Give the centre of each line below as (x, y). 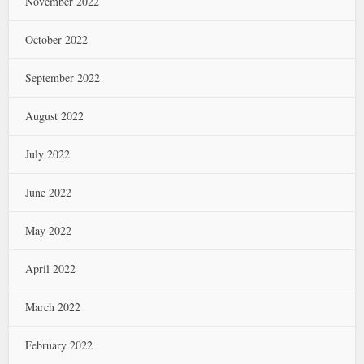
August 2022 (55, 115)
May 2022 (49, 230)
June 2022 (49, 192)
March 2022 (53, 306)
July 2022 (48, 154)
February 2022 (59, 344)
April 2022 (51, 268)
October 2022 (57, 39)
